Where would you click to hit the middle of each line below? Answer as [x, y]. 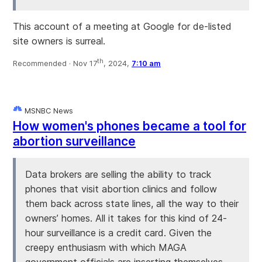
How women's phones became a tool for [130, 126]
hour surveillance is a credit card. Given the [118, 232]
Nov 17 [85, 63]
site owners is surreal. [59, 41]
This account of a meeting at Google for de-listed [122, 26]
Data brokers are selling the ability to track [118, 174]
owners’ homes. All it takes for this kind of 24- [126, 218]
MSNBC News [48, 111]
